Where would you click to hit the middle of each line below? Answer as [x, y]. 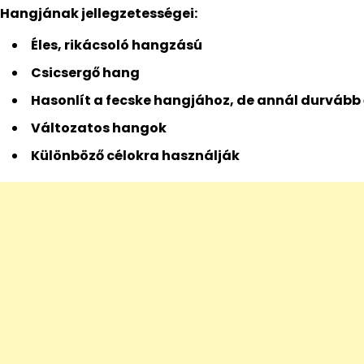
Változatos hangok [99, 128]
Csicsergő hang [85, 73]
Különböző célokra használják [135, 156]
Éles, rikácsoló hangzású [117, 45]
